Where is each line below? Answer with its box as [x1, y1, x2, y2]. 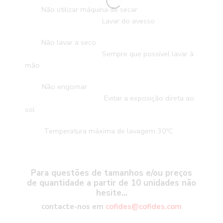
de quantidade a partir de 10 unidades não [27, 177, 196, 189]
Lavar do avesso [100, 16, 155, 26]
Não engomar [38, 82, 197, 92]
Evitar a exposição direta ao [104, 93, 194, 104]
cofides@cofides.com [106, 201, 182, 212]
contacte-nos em [41, 201, 106, 212]
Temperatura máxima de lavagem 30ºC [40, 126, 173, 136]
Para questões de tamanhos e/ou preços [31, 167, 192, 179]
